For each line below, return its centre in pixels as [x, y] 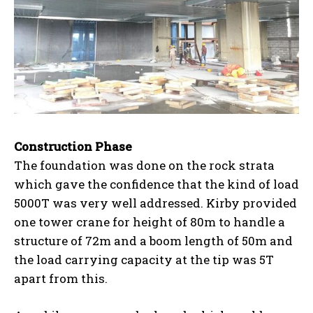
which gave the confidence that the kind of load [156, 184]
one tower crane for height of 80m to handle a [150, 221]
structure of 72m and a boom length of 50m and [153, 240]
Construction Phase [73, 146]
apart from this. [61, 278]
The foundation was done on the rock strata [144, 165]
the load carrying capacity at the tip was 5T [144, 259]
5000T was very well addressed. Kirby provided [155, 203]
